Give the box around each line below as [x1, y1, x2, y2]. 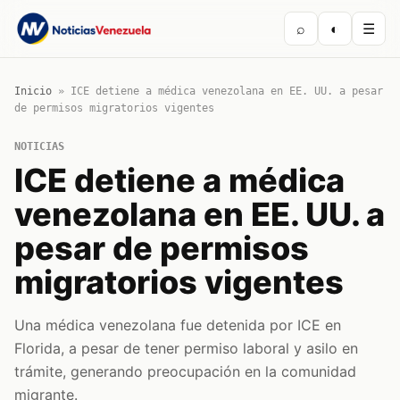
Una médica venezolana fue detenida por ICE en [14, 316, 341, 334]
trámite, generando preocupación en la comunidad [14, 362, 356, 380]
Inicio [14, 85, 52, 97]
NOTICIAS [14, 140, 64, 153]
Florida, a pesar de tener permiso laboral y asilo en [14, 339, 358, 357]
